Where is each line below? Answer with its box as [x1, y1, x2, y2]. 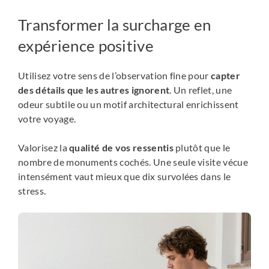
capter [211, 70, 240, 82]
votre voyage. [18, 113, 76, 125]
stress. [18, 185, 46, 197]
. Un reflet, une [169, 84, 232, 96]
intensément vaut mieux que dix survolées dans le [18, 171, 231, 183]
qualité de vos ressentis [69, 142, 174, 154]
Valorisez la [18, 142, 70, 154]
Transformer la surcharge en [18, 16, 211, 34]
